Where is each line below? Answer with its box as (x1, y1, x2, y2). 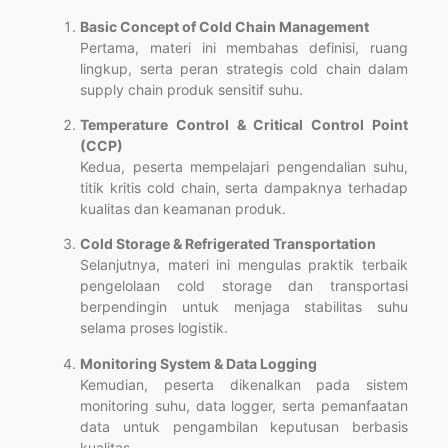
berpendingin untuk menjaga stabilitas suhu (80, 298, 408, 316)
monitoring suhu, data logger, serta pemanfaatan (80, 396, 408, 414)
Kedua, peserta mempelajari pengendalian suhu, (80, 158, 408, 176)
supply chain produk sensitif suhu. (80, 80, 303, 98)
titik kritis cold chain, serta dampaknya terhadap (80, 179, 408, 197)
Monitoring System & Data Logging (80, 354, 317, 372)
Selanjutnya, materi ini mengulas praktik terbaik (80, 256, 408, 274)
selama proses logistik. (80, 319, 228, 337)
